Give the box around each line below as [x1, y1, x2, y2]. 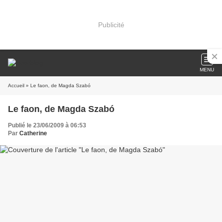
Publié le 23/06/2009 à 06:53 [8, 122, 86, 129]
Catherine [19, 130, 47, 137]
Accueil [8, 83, 24, 88]
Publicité [98, 20, 124, 29]
